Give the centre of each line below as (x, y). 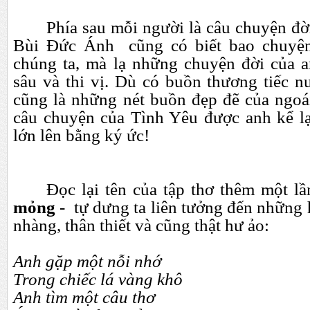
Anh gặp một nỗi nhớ (87, 261)
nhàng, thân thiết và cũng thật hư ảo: (141, 225)
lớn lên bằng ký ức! (81, 135)
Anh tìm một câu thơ (84, 297)
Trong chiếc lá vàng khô (98, 279)
